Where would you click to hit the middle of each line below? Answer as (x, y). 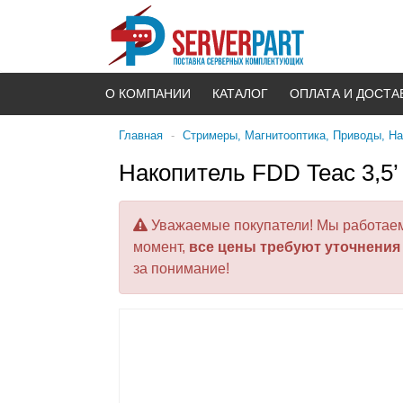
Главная (141, 135)
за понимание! (181, 269)
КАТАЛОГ (240, 94)
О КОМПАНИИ (148, 94)
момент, (161, 247)
